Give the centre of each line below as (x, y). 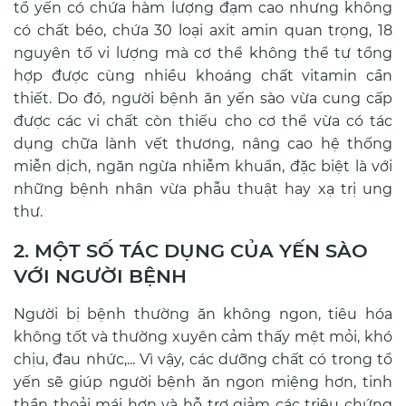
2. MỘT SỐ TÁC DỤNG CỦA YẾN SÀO (191, 251)
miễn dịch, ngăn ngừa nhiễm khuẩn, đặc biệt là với (203, 167)
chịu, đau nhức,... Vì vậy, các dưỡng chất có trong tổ (203, 360)
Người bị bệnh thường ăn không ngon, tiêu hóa (203, 314)
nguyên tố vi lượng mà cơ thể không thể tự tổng (203, 53)
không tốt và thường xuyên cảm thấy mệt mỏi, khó (203, 337)
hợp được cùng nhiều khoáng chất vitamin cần (203, 76)
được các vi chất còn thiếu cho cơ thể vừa (177, 121)
